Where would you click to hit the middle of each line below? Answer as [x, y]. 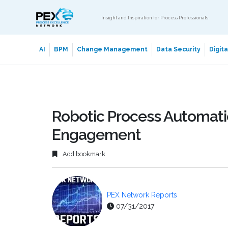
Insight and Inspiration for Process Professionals [155, 17]
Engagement [96, 135]
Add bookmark [83, 154]
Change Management [112, 49]
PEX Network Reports [142, 195]
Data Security [178, 49]
